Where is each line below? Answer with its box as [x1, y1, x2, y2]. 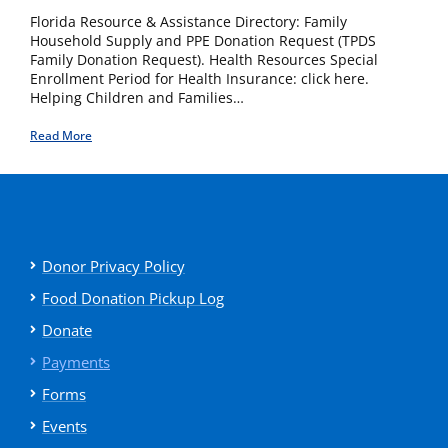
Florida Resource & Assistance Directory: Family [30, 12, 347, 32]
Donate [42, 320, 92, 341]
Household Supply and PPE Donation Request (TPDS [30, 31, 376, 51]
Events [42, 416, 87, 437]
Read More [30, 127, 92, 145]
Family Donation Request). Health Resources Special [30, 50, 378, 70]
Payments [42, 352, 110, 373]
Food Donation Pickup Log [42, 288, 224, 309]
